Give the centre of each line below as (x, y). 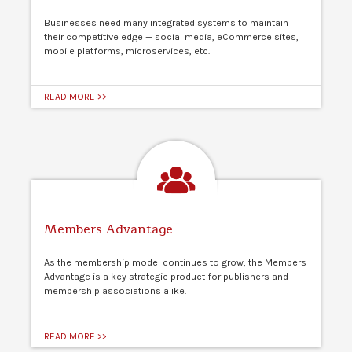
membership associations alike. (115, 290)
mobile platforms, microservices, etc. (127, 51)
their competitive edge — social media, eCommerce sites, (171, 37)
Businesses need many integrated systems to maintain (166, 22)
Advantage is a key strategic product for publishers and (166, 276)
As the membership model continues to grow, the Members (175, 262)
